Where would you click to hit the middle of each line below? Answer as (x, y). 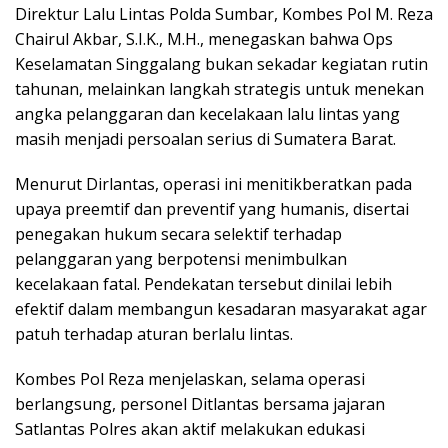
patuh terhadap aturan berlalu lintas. (154, 334)
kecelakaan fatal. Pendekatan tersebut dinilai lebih (203, 284)
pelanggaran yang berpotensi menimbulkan (181, 259)
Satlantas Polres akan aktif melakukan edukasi (190, 429)
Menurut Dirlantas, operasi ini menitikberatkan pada (213, 184)
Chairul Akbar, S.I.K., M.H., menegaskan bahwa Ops (204, 39)
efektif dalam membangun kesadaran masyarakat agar (221, 309)
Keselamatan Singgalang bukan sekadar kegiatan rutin (221, 64)
